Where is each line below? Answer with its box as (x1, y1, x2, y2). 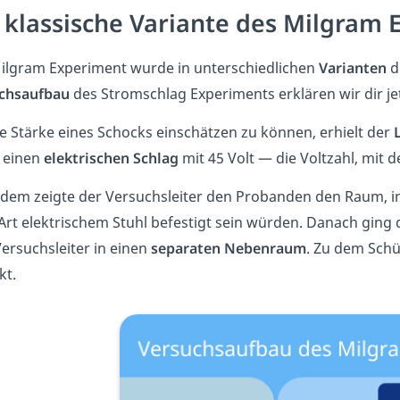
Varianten (319, 58, 387, 79)
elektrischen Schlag (44, 148, 179, 169)
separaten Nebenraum (147, 238, 306, 259)
